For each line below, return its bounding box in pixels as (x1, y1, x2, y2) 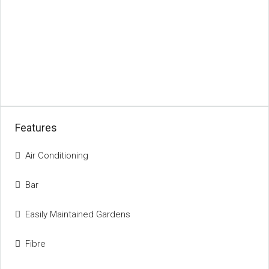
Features (15, 121, 57, 134)
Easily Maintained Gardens (25, 208, 130, 220)
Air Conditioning (25, 150, 88, 161)
